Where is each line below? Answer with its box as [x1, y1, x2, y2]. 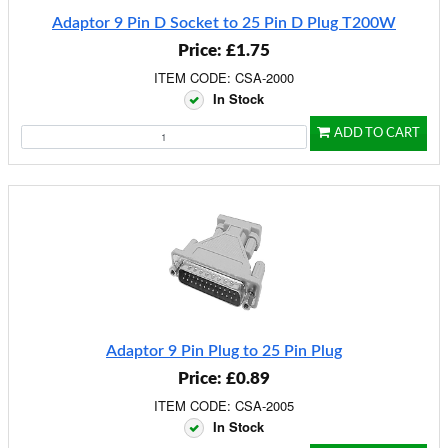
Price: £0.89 [178, 370, 270, 387]
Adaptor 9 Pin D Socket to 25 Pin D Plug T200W [52, 15, 396, 31]
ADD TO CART [334, 127, 420, 140]
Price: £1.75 [178, 42, 270, 59]
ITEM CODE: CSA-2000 [154, 68, 294, 87]
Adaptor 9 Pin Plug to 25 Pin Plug [106, 343, 342, 359]
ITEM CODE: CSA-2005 [154, 396, 294, 415]
